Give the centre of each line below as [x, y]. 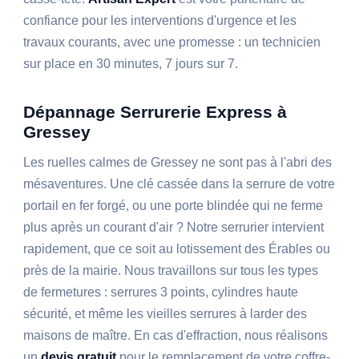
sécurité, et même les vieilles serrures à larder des [165, 314]
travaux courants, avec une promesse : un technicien [172, 42]
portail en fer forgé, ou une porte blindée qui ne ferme [173, 206]
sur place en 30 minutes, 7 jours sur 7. [131, 64]
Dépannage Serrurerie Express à [155, 112]
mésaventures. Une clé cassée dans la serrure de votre [179, 184]
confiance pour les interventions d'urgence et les [160, 21]
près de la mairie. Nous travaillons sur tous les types [171, 271]
